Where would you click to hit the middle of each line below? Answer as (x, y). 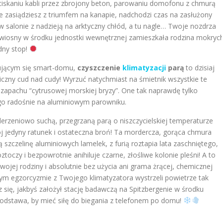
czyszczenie (100, 68)
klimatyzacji (144, 68)
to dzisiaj (199, 68)
